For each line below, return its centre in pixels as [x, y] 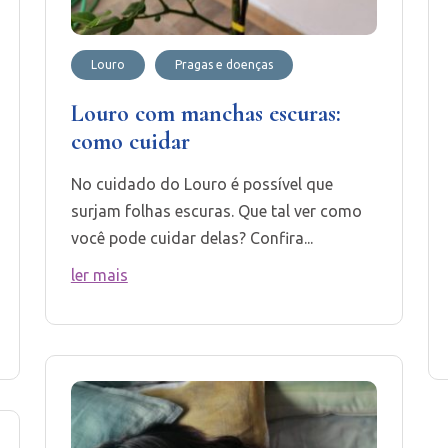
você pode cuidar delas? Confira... [191, 237]
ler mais [99, 274]
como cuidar [130, 141]
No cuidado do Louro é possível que [201, 183]
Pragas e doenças [223, 64]
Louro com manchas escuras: [205, 113]
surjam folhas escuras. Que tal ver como [216, 210]
